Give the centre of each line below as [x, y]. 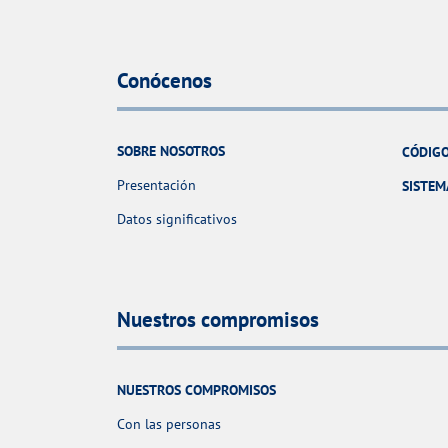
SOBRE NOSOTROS [171, 150]
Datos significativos [177, 218]
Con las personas [169, 423]
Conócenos [164, 80]
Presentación [156, 184]
